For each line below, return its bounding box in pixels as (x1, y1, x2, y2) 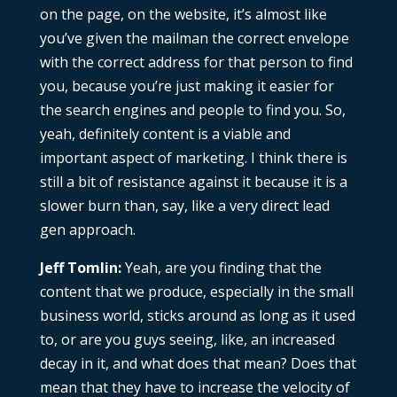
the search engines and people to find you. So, (39, 100, 346, 121)
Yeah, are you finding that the (121, 258, 322, 278)
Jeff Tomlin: (39, 258, 121, 278)
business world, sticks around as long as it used (39, 306, 355, 326)
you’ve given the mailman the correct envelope (39, 28, 349, 49)
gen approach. (39, 220, 136, 240)
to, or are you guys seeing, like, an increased (39, 330, 335, 350)
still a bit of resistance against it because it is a (39, 172, 347, 192)
